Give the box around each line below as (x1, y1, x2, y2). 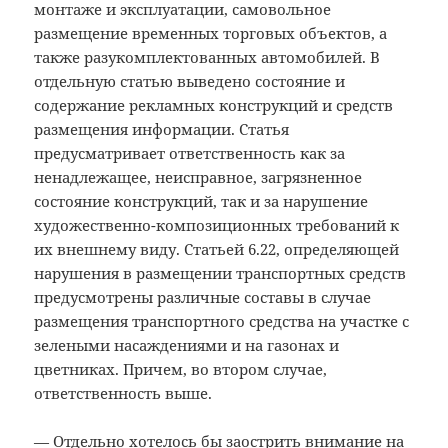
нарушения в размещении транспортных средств (34, 263, 407, 284)
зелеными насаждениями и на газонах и (34, 335, 340, 356)
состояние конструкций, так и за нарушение (34, 191, 369, 212)
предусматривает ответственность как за (34, 143, 346, 164)
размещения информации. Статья (34, 119, 290, 140)
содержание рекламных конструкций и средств (34, 95, 394, 116)
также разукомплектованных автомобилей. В (34, 47, 381, 68)
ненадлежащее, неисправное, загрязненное (34, 167, 363, 188)
